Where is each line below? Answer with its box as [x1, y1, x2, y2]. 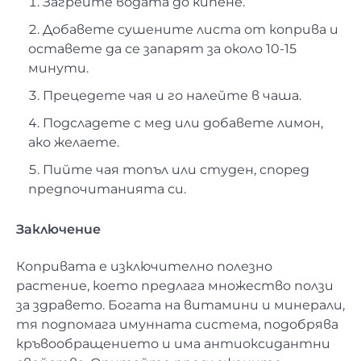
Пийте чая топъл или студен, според [43, 162, 309, 178]
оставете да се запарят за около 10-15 [28, 41, 297, 57]
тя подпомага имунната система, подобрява [16, 316, 338, 332]
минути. [28, 60, 89, 77]
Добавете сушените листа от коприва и [43, 22, 338, 38]
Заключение [16, 222, 101, 238]
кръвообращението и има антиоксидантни [16, 335, 330, 351]
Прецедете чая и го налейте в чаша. [43, 88, 301, 104]
